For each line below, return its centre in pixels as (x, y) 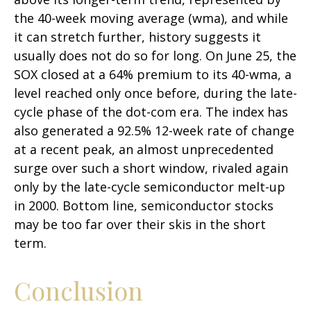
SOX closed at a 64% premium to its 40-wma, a (153, 75)
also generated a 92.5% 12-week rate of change (154, 131)
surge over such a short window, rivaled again (151, 168)
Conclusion (78, 291)
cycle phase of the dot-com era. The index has (151, 112)
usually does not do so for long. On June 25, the (155, 56)
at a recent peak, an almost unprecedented (144, 150)
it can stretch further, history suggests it (137, 37)
